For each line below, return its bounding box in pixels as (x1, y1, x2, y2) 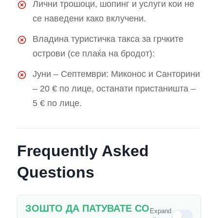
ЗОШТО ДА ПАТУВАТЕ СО (25, 203, 149, 214)
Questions (17, 163, 94, 182)
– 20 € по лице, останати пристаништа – (33, 84, 196, 94)
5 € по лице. (33, 98, 82, 109)
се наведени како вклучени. (33, 14, 146, 24)
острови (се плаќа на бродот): (33, 49, 155, 59)
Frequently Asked (17, 142, 149, 160)
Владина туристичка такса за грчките (33, 34, 183, 44)
